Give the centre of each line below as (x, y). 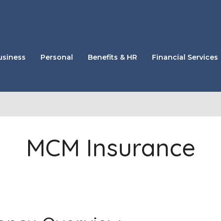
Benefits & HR (112, 57)
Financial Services (185, 57)
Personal (57, 57)
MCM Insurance (110, 147)
